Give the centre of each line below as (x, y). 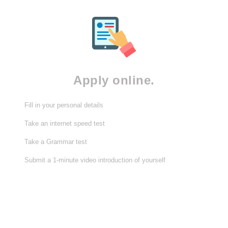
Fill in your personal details (64, 105)
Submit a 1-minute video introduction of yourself (95, 160)
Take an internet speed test (65, 124)
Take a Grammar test (56, 142)
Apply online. (114, 80)
